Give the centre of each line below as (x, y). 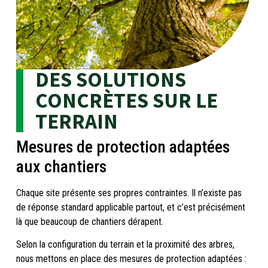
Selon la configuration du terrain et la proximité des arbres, (125, 245)
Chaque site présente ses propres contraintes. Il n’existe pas (129, 193)
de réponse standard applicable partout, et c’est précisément (130, 207)
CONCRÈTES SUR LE (126, 100)
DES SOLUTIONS (110, 79)
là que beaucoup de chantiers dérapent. (89, 221)
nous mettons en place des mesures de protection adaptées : (131, 259)
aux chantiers (61, 166)
